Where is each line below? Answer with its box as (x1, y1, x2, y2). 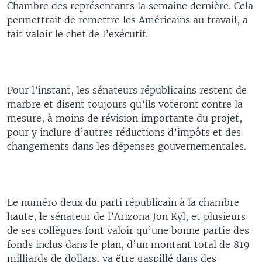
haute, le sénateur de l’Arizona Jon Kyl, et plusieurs (7, 211, 246, 222)
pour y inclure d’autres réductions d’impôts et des (7, 126, 241, 138)
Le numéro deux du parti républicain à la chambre (7, 196, 239, 208)
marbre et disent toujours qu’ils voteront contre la (7, 98, 243, 110)
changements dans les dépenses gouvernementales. (7, 140, 246, 152)
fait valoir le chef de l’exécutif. (7, 28, 148, 40)
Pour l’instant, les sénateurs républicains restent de (7, 84, 247, 96)
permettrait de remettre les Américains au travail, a (7, 14, 248, 26)
